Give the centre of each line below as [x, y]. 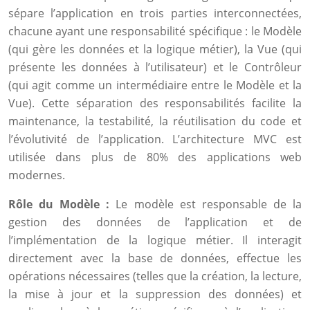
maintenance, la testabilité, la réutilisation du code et [155, 121]
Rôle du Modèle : [62, 204]
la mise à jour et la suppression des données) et [155, 294]
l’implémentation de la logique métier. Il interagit [155, 240]
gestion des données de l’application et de [155, 222]
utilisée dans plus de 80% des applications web [155, 157]
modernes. [37, 175]
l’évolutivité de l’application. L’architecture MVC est [155, 139]
